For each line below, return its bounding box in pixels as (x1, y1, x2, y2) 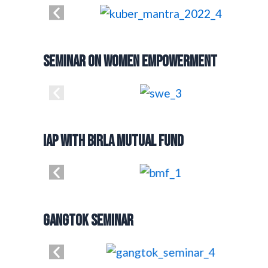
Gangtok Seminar (43, 211, 133, 230)
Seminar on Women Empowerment (43, 52, 217, 71)
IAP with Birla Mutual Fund (43, 132, 184, 151)
